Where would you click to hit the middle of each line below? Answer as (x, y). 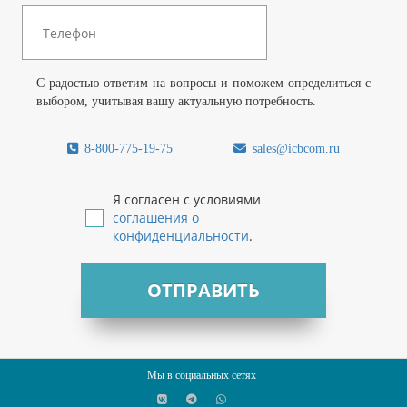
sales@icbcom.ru (295, 149)
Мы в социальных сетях (201, 376)
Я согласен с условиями (187, 200)
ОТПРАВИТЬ (203, 291)
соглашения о (156, 218)
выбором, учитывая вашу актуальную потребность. (176, 102)
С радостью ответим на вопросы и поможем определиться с (203, 84)
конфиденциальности (181, 236)
